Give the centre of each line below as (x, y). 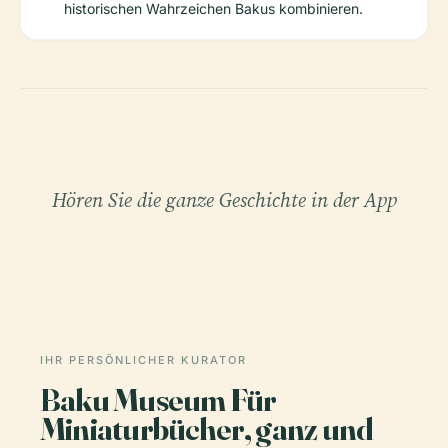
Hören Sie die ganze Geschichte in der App (224, 200)
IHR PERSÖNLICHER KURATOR (143, 360)
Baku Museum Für (158, 399)
